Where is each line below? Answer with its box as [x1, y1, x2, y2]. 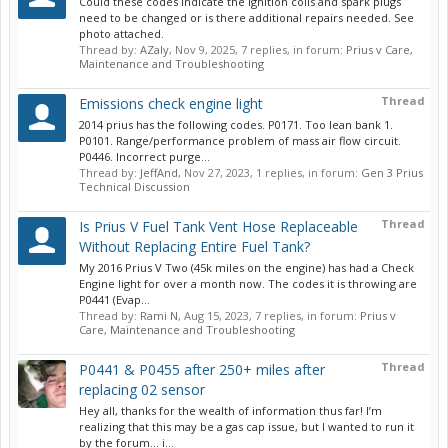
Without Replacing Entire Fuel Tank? [79, 237, 310, 256]
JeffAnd [140, 165, 178, 180]
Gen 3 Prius [361, 165, 423, 180]
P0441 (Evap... [79, 292, 150, 307]
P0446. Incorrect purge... [79, 149, 210, 164]
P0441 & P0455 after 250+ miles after [79, 360, 325, 379]
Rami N [140, 308, 178, 323]
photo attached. [79, 26, 164, 41]
